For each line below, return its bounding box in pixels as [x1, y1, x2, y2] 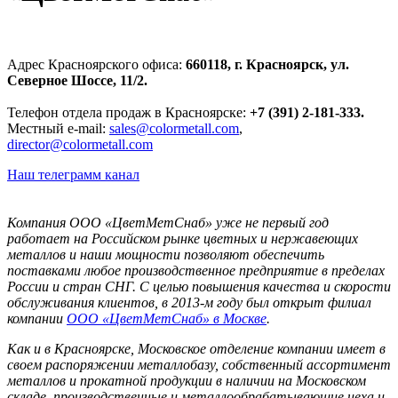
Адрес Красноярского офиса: [7, 57, 182, 73]
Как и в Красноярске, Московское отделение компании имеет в [7, 341, 386, 357]
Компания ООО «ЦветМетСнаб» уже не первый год [7, 215, 329, 231]
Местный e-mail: [7, 121, 109, 137]
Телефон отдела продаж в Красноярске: [7, 105, 246, 121]
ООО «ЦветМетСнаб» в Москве [67, 311, 267, 327]
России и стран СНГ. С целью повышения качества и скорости [7, 279, 391, 295]
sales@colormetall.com [109, 121, 239, 137]
